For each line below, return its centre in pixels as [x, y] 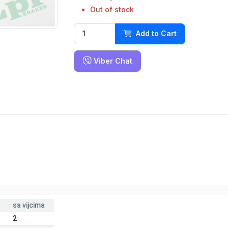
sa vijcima [29, 205]
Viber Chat [112, 61]
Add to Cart [156, 34]
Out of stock [112, 9]
